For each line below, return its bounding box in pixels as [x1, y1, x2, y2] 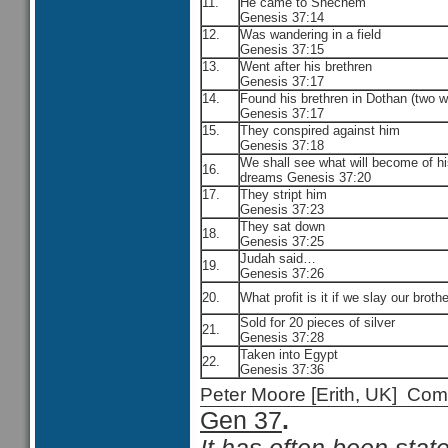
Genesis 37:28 [240, 330, 324, 345]
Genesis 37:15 [240, 42, 324, 57]
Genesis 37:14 [240, 10, 324, 25]
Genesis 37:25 [240, 234, 324, 249]
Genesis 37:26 [240, 266, 324, 281]
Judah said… [240, 251, 316, 266]
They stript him [240, 187, 327, 202]
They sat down [240, 219, 325, 234]
